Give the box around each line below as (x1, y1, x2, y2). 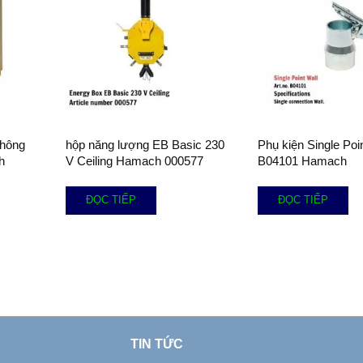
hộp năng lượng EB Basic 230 (66, 138, 225, 152)
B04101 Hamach (257, 154, 347, 169)
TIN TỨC (130, 337, 183, 352)
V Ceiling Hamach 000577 (66, 154, 204, 169)
